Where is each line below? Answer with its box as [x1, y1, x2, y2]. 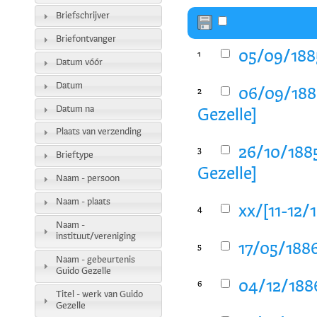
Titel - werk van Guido [55, 290, 143, 300]
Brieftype [55, 151, 93, 161]
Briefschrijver [55, 11, 110, 21]
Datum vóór [55, 57, 103, 67]
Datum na [55, 104, 94, 114]
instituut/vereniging [55, 232, 136, 242]
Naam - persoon [55, 174, 120, 184]
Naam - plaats [55, 197, 110, 207]
